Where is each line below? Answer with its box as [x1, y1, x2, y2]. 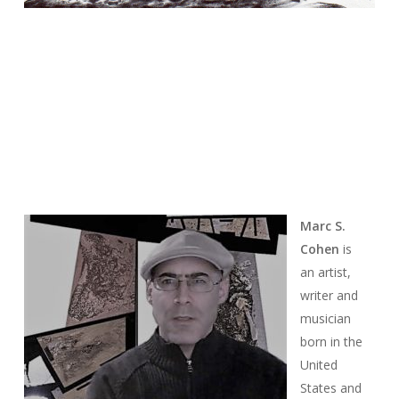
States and [299, 379, 362, 396]
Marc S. [299, 216, 346, 234]
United [299, 355, 338, 373]
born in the [299, 332, 362, 350]
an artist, [299, 263, 351, 281]
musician [299, 309, 351, 327]
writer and [299, 286, 358, 304]
